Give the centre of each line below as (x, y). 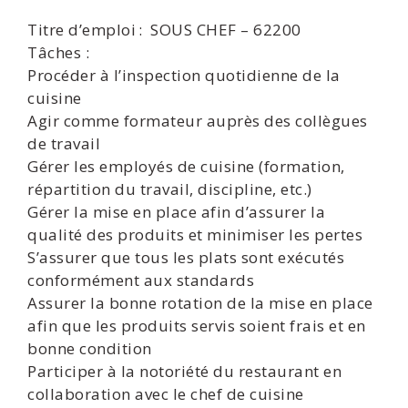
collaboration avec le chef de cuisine (166, 394)
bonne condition (90, 348)
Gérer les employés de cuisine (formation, (186, 166)
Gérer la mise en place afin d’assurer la (176, 212)
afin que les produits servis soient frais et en (197, 326)
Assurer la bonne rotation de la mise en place (200, 303)
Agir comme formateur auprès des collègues (198, 121)
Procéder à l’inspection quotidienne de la (184, 75)
